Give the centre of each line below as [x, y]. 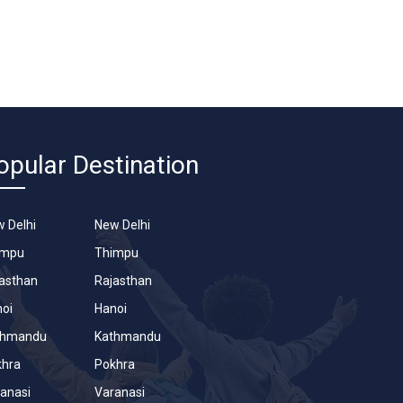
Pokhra [114, 364]
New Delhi [122, 224]
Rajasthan [123, 280]
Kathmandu [127, 336]
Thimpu [116, 252]
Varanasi [119, 392]
